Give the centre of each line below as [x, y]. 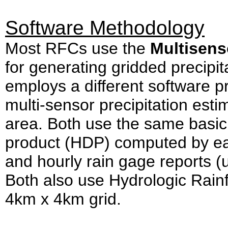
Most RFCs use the [78, 48]
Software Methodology [105, 27]
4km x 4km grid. [65, 199]
